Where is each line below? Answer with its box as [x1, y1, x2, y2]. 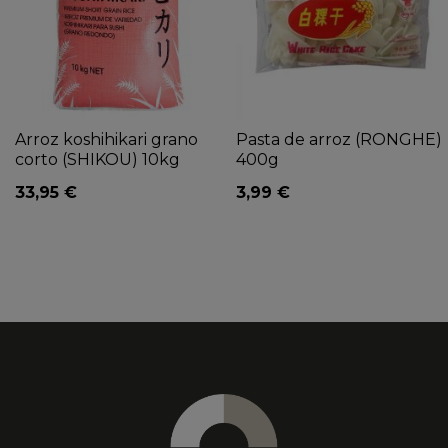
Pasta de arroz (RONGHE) [236, 129, 442, 149]
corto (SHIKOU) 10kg [15, 149, 180, 169]
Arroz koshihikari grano [15, 129, 198, 149]
